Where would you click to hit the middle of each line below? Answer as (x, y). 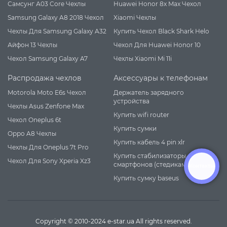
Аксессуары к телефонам (161, 78)
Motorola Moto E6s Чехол (47, 92)
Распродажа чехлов (45, 78)
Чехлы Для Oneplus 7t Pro (48, 147)
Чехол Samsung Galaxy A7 (48, 58)
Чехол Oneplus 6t (34, 120)
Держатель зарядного (149, 92)
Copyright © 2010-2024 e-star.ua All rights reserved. (113, 221)
